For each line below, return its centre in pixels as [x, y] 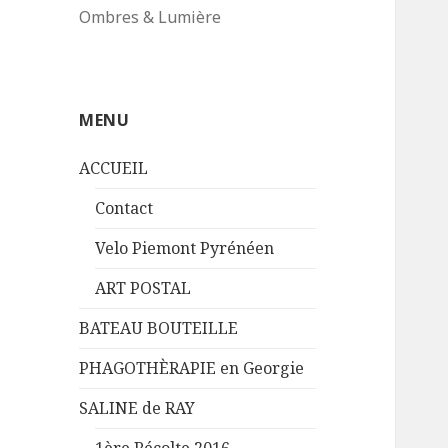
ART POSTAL [143, 288]
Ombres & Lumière [150, 17]
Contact [124, 208]
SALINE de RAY [137, 408]
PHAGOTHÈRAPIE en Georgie [192, 368]
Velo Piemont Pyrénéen [185, 248]
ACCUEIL [114, 168]
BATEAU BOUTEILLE [159, 328]
